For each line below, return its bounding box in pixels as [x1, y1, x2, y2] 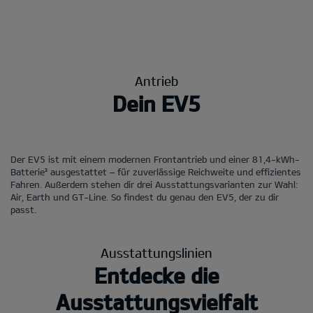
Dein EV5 [112, 90, 201, 116]
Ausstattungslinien [101, 245, 212, 261]
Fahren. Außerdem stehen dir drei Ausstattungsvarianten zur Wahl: [10, 178, 298, 190]
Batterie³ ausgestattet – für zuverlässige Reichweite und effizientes [10, 166, 301, 177]
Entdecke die [94, 262, 219, 288]
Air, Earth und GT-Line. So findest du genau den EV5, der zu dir [10, 191, 279, 203]
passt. [10, 203, 36, 215]
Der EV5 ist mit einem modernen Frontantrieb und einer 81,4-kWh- [10, 153, 300, 165]
